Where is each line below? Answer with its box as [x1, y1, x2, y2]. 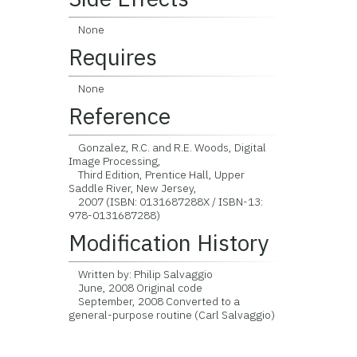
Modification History [69, 228, 269, 257]
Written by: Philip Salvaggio [69, 267, 214, 281]
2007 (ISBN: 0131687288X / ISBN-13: [69, 194, 264, 209]
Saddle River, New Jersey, [69, 181, 198, 195]
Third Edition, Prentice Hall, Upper [69, 167, 245, 182]
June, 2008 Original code [69, 280, 203, 295]
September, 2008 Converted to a [69, 294, 241, 308]
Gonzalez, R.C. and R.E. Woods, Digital [69, 140, 267, 155]
